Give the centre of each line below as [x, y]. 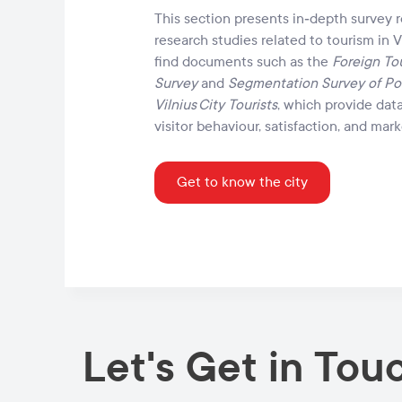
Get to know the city [242, 182]
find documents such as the [243, 61]
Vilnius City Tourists [216, 105]
